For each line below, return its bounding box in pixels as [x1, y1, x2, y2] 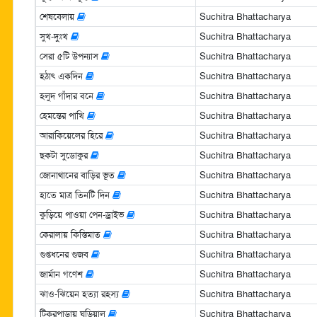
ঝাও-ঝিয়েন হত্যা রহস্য [39, 287, 122, 300]
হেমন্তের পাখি [39, 109, 87, 122]
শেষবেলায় [39, 10, 77, 23]
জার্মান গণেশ [39, 267, 86, 280]
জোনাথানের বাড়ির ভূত [39, 168, 117, 181]
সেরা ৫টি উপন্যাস [39, 50, 101, 62]
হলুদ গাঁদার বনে [39, 89, 96, 102]
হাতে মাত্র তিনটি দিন [39, 188, 113, 201]
